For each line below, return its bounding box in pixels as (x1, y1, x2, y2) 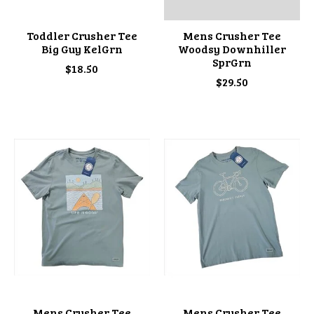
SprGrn (212, 54, 252, 69)
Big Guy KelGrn (41, 41, 123, 56)
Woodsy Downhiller (177, 41, 286, 56)
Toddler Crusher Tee (26, 27, 137, 43)
